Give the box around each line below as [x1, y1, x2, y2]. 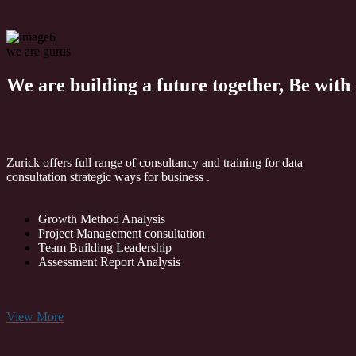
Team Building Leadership [38, 240, 172, 254]
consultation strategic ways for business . [6, 169, 210, 184]
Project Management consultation [38, 226, 205, 240]
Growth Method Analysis [38, 211, 165, 226]
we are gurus [6, 44, 71, 58]
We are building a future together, [6, 74, 288, 95]
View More [6, 309, 64, 323]
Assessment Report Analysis [38, 254, 180, 269]
